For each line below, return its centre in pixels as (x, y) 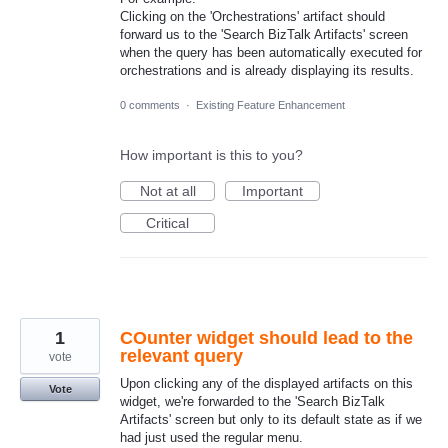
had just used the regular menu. (211, 438)
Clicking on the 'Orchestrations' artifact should (252, 17)
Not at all (167, 191)
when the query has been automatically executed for (271, 53)
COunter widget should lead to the (266, 338)
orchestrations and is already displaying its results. (267, 71)
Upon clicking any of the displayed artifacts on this (266, 384)
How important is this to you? (211, 155)
